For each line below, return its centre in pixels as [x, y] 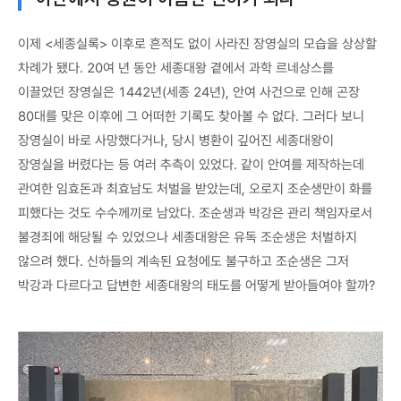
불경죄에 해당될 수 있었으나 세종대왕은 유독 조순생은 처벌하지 [188, 237]
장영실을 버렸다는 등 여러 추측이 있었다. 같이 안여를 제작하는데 [191, 164]
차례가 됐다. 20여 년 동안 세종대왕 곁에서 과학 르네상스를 [176, 68]
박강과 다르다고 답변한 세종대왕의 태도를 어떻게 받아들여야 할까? [196, 285]
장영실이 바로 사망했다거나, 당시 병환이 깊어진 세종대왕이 [176, 140]
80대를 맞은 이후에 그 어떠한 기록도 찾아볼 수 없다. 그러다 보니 [191, 116]
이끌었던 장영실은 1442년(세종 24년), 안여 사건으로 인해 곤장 [189, 92]
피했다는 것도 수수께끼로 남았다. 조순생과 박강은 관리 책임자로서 [195, 213]
